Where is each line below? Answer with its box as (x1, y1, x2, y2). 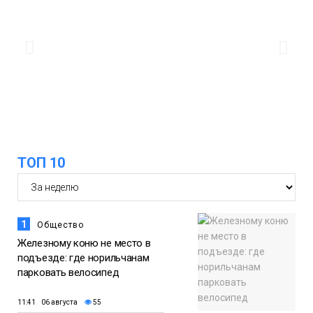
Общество (37, 220, 84, 231)
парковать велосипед (17, 266, 119, 279)
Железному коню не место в (17, 237, 151, 250)
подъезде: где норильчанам (17, 252, 150, 265)
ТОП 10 (17, 154, 65, 172)
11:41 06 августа (17, 298, 78, 306)
